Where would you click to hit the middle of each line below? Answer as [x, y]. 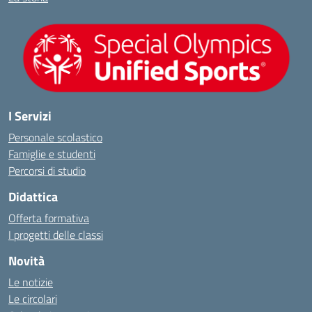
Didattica [33, 197]
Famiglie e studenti [52, 154]
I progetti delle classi [56, 235]
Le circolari [33, 299]
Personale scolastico [55, 138]
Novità [26, 261]
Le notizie [31, 282]
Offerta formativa [49, 218]
